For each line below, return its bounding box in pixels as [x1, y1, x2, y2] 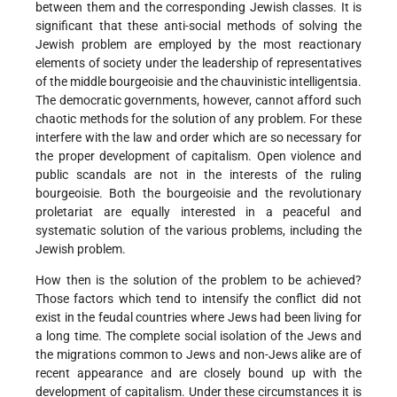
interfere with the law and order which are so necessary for [35, 130, 362, 145]
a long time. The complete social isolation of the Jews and [35, 329, 362, 344]
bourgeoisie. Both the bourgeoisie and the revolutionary [35, 186, 362, 201]
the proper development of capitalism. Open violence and [35, 149, 362, 164]
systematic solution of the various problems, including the [35, 223, 362, 238]
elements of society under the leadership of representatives [35, 56, 362, 71]
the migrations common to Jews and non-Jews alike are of [35, 347, 362, 362]
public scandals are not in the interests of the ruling [35, 167, 362, 183]
